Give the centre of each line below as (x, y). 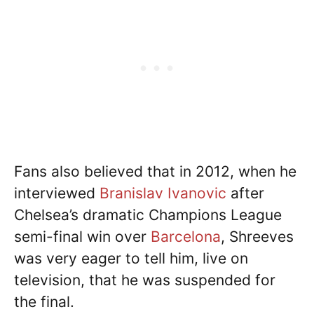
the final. (44, 302)
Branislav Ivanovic (163, 193)
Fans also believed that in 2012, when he (155, 172)
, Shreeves (257, 237)
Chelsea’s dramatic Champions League (148, 215)
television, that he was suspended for (145, 280)
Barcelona (186, 237)
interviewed (57, 193)
